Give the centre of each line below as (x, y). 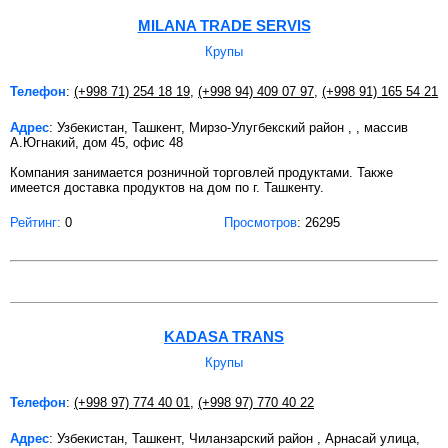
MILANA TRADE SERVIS (224, 25)
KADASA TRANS (224, 336)
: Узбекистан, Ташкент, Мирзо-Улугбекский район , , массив (228, 127)
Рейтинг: (35, 222)
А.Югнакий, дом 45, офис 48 (96, 142)
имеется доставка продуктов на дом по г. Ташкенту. (169, 187)
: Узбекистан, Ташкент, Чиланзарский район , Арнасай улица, (234, 438)
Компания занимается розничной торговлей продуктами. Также (201, 172)
